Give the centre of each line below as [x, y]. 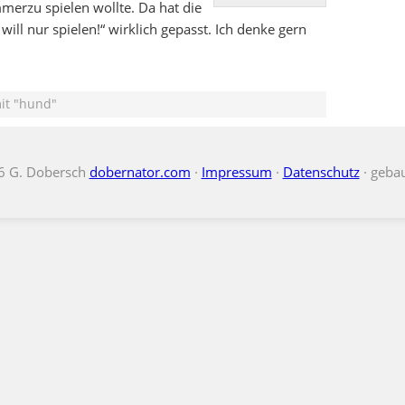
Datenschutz [321, 172]
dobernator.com [140, 172]
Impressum [236, 172]
